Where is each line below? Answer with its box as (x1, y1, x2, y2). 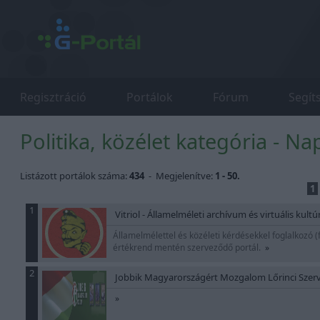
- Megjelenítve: (144, 169, 215, 182)
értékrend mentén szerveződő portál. (113, 241, 265, 254)
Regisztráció (20, 89, 86, 105)
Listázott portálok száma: (20, 169, 129, 182)
